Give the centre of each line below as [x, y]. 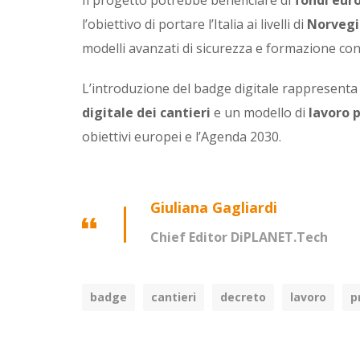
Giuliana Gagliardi [214, 208]
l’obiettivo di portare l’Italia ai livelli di [194, 25]
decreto [243, 297]
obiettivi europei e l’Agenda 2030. [182, 137]
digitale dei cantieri [146, 113]
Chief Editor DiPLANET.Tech [239, 237]
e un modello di [260, 113]
